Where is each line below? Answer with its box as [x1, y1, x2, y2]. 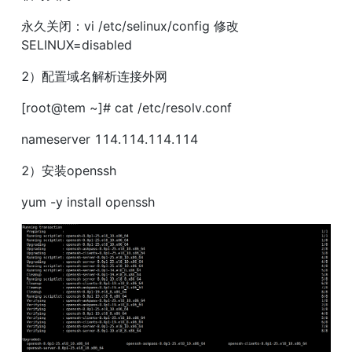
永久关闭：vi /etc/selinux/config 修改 [21, 18, 239, 35]
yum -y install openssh [21, 194, 155, 211]
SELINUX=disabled [21, 37, 132, 53]
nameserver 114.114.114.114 [21, 131, 198, 148]
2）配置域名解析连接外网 [21, 68, 167, 85]
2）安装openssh [21, 163, 116, 179]
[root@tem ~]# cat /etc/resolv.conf [21, 100, 232, 116]
